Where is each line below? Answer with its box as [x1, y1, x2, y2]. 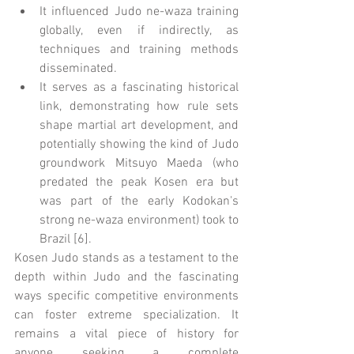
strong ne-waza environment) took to [40, 212, 239, 228]
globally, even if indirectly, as [40, 22, 239, 39]
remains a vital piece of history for [14, 326, 239, 342]
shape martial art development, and [40, 117, 239, 134]
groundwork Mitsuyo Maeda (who [40, 155, 239, 171]
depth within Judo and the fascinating [14, 269, 239, 285]
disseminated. [40, 60, 117, 77]
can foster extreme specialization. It [14, 307, 239, 323]
